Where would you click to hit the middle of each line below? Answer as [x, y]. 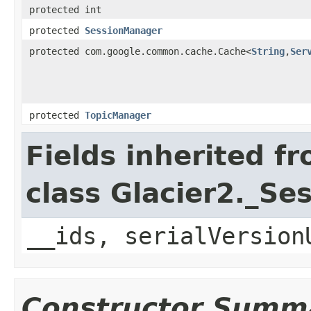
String [268, 51]
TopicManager [118, 115]
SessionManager [124, 30]
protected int [65, 9]
